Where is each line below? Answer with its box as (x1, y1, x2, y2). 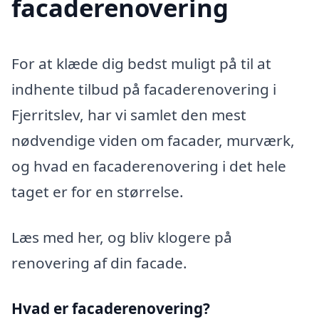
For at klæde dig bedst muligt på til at (11, 53, 271, 74)
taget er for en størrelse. (11, 182, 184, 202)
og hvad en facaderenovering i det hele (11, 156, 286, 177)
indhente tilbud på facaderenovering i (11, 79, 276, 100)
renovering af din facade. (11, 252, 187, 273)
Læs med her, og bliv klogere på (11, 226, 232, 247)
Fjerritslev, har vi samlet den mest (11, 105, 246, 125)
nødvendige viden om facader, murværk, (11, 130, 295, 151)
